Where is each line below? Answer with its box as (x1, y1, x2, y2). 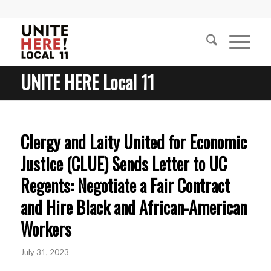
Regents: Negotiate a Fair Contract (20, 173, 230, 198)
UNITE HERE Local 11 (20, 68, 154, 96)
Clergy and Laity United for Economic (20, 129, 247, 154)
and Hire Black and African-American (20, 195, 247, 220)
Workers (20, 217, 71, 241)
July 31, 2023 (20, 247, 69, 257)
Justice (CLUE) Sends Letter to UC (20, 151, 227, 176)
